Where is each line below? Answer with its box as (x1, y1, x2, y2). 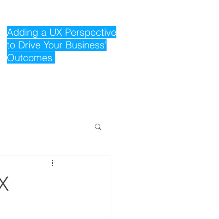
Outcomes (7, 51, 55, 64)
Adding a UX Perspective (7, 26, 116, 38)
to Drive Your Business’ (7, 39, 107, 51)
